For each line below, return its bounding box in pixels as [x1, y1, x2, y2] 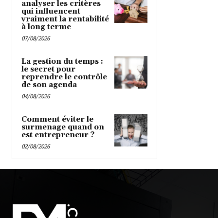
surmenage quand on [21, 122, 104, 132]
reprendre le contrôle [21, 72, 107, 82]
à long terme [21, 22, 71, 32]
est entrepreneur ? [21, 130, 94, 140]
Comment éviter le [21, 114, 93, 124]
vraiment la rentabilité [21, 14, 109, 24]
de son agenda [21, 80, 77, 90]
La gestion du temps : [21, 56, 103, 66]
